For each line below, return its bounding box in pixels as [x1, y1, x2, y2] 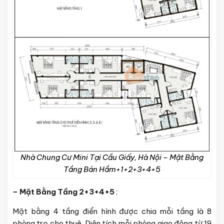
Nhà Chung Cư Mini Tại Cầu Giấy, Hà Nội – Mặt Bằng [20, 152, 203, 162]
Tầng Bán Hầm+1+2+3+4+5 [63, 164, 160, 174]
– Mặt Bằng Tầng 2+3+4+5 [12, 187, 114, 197]
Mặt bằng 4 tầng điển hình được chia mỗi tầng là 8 [12, 206, 211, 216]
